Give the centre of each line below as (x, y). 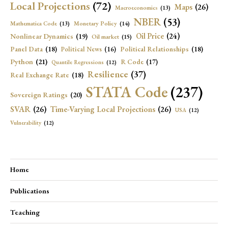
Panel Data (26, 49)
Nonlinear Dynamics (42, 36)
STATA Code (127, 92)
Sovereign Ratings (39, 95)
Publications (30, 191)
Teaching (25, 212)
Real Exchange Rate (40, 75)
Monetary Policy (95, 24)
